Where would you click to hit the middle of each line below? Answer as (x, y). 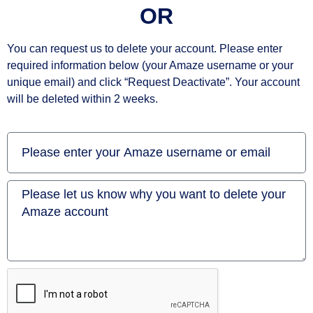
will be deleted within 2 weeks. (82, 99)
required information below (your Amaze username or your (150, 66)
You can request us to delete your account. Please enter (145, 49)
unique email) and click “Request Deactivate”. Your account (153, 82)
